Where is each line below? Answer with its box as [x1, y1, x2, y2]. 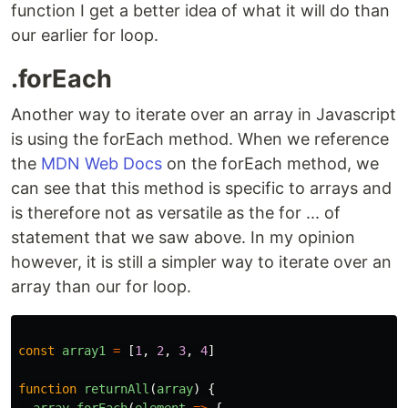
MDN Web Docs [41, 154, 162, 173]
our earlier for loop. [11, 25, 158, 45]
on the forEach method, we [162, 154, 379, 173]
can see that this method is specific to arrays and [11, 178, 392, 198]
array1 [62, 343, 106, 358]
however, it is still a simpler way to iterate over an [11, 252, 392, 271]
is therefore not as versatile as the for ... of [11, 203, 341, 222]
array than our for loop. [11, 277, 191, 296]
